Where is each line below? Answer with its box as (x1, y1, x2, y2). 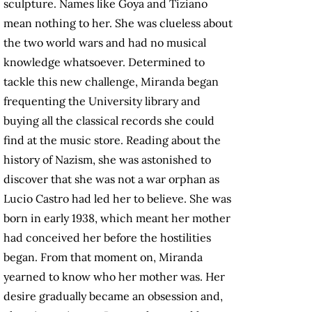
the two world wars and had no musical (3, 36, 206, 50)
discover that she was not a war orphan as (3, 172, 219, 187)
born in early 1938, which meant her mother (3, 211, 231, 226)
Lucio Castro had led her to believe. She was (3, 192, 231, 206)
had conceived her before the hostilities (3, 231, 211, 245)
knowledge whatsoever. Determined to (3, 55, 205, 70)
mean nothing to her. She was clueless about (3, 16, 233, 31)
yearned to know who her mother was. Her (3, 270, 225, 284)
